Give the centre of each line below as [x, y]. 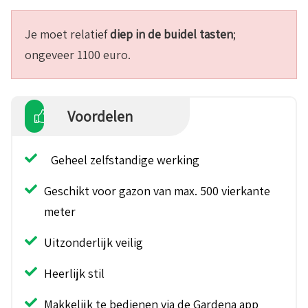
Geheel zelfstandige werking [125, 160]
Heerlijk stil [74, 274]
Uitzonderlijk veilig [93, 243]
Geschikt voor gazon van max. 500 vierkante [157, 191]
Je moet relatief [67, 34]
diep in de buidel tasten [172, 34]
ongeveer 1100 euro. [78, 55]
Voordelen [100, 117]
